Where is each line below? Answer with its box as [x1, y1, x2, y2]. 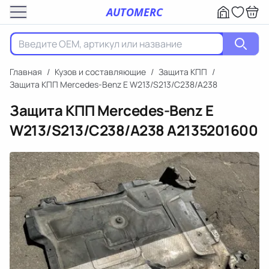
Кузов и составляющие [55, 66, 146, 77]
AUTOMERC [106, 4, 163, 19]
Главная [10, 66, 42, 77]
